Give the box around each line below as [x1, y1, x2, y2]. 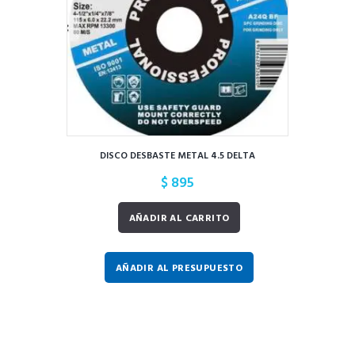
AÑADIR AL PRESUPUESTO [115, 260, 243, 277]
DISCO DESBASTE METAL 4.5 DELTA [100, 148, 255, 165]
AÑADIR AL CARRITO [128, 210, 230, 227]
